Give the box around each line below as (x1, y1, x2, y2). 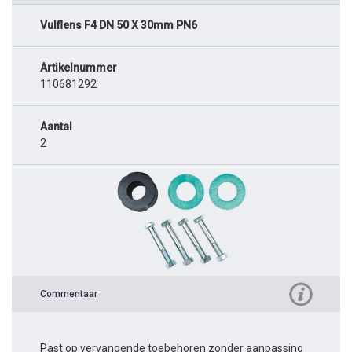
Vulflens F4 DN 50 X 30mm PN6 (40, 18, 197, 31)
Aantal (40, 119, 72, 133)
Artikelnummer (40, 60, 117, 74)
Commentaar (40, 288, 97, 299)
